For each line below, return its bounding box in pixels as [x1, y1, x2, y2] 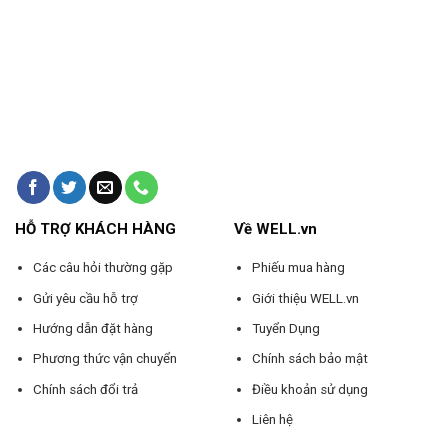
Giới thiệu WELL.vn [251, 290, 359, 306]
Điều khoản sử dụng [251, 381, 368, 397]
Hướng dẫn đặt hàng [32, 320, 153, 336]
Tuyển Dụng [251, 320, 320, 336]
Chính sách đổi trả [32, 381, 138, 397]
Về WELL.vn [233, 220, 317, 239]
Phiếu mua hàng [251, 260, 345, 276]
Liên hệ [251, 412, 293, 428]
